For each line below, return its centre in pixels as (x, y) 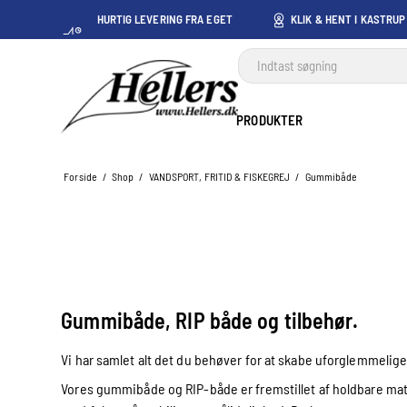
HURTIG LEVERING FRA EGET (164, 19)
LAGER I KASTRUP (164, 49)
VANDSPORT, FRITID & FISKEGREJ (219, 176)
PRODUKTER (270, 120)
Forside (80, 176)
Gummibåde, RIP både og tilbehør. (212, 320)
